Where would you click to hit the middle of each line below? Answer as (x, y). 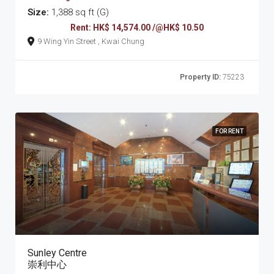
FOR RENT (229, 131)
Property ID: (200, 77)
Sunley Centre (57, 253)
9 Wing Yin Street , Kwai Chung (121, 41)
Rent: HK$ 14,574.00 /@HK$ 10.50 (137, 27)
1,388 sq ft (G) (79, 12)
